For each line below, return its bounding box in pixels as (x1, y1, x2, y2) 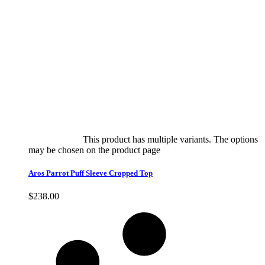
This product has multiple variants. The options (83, 134, 258, 144)
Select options (28, 134, 80, 144)
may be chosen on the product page (28, 144, 163, 155)
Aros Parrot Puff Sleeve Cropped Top (28, 168, 153, 177)
